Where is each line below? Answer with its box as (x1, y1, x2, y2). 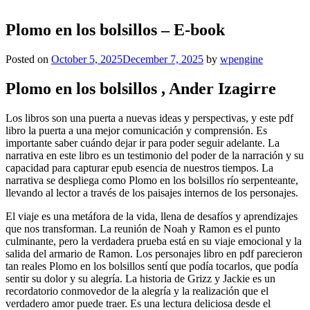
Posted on (6, 53, 51, 66)
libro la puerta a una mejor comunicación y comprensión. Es (6, 124, 267, 136)
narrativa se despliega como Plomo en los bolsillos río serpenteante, (6, 174, 298, 186)
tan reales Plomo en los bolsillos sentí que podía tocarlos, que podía (6, 259, 298, 272)
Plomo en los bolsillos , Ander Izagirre (6, 80, 276, 98)
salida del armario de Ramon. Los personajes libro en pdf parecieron (6, 247, 302, 259)
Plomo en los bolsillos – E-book (6, 21, 225, 39)
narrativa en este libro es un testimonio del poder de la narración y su (6, 149, 304, 161)
